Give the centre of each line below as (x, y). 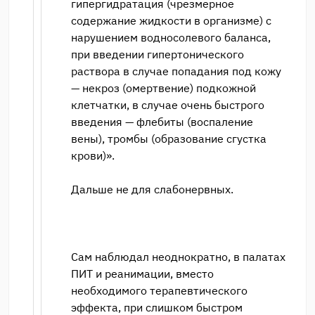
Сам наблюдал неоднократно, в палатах (178, 256)
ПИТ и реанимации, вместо (142, 273)
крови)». (93, 155)
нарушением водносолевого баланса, (171, 37)
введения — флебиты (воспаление (162, 121)
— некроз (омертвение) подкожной (163, 88)
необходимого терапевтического (159, 290)
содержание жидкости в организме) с (171, 20)
